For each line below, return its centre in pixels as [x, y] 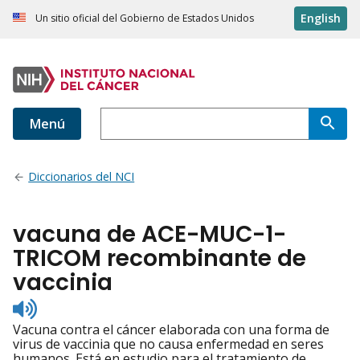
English [321, 18]
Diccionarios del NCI [82, 177]
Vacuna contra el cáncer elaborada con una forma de [171, 330]
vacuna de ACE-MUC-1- [149, 235]
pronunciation [80, 334]
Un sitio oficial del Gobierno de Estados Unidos [145, 18]
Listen [54, 305]
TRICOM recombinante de [160, 259]
